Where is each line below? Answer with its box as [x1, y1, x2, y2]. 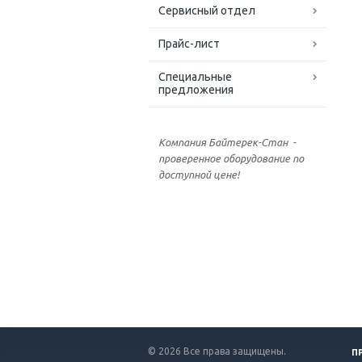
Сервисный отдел [158, 4, 255, 18]
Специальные [158, 70, 232, 84]
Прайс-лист [158, 37, 220, 51]
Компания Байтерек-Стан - [158, 137, 296, 149]
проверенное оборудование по [158, 153, 304, 165]
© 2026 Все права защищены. [148, 346, 286, 356]
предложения [158, 83, 234, 97]
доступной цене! [158, 169, 239, 181]
